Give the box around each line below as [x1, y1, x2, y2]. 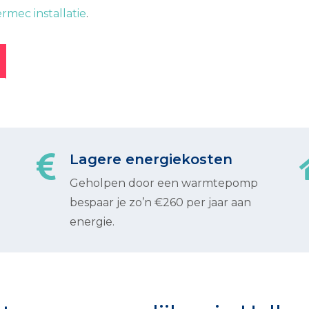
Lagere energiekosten [70, 151, 232, 168]
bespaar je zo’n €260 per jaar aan [70, 196, 251, 209]
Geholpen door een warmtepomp [70, 177, 258, 190]
